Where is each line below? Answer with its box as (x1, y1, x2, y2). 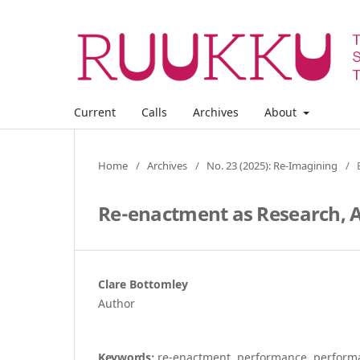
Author (98, 295, 135, 311)
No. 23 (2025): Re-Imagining (207, 157, 337, 173)
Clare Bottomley (98, 276, 188, 292)
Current (74, 104, 116, 120)
